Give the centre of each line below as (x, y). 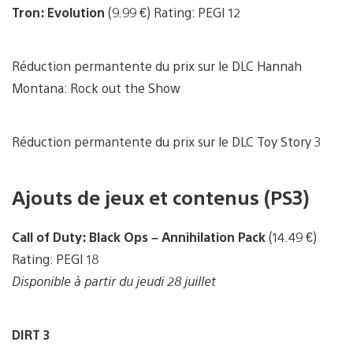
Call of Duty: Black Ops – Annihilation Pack (140, 236)
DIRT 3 (31, 334)
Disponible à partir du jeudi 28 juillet (114, 281)
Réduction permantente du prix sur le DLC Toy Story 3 (167, 141)
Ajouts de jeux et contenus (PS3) (160, 197)
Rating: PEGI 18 (55, 258)
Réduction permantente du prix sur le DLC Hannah (157, 65)
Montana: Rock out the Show (96, 87)
